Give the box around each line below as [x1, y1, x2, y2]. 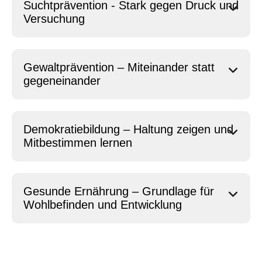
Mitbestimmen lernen [23, 136, 132, 149]
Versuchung [23, 12, 85, 25]
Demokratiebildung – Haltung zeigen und [23, 123, 233, 136]
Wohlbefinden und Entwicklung [23, 198, 182, 211]
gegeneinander [23, 74, 101, 87]
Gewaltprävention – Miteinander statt [23, 61, 215, 74]
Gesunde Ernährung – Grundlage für [23, 185, 214, 198]
